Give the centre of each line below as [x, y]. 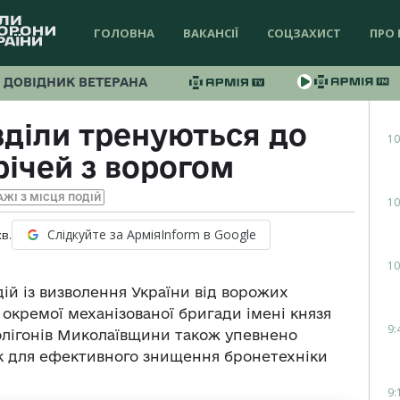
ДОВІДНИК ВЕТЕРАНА [75, 82]
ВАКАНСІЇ [211, 33]
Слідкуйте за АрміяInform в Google [151, 235]
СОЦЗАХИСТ [304, 33]
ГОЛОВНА [124, 33]
